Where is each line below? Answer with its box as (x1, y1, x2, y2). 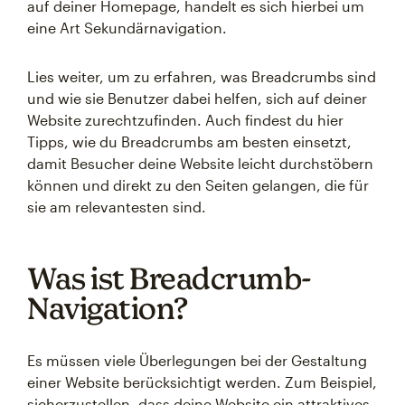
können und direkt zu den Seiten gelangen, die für (27, 176, 369, 193)
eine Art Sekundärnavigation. (27, 19, 227, 36)
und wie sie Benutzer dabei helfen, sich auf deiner (27, 89, 367, 107)
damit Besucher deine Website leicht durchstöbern (27, 155, 373, 172)
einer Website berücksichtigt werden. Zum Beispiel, (27, 373, 377, 391)
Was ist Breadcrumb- (27, 260, 312, 296)
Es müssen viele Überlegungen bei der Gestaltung (27, 352, 367, 369)
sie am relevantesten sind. (27, 198, 206, 215)
